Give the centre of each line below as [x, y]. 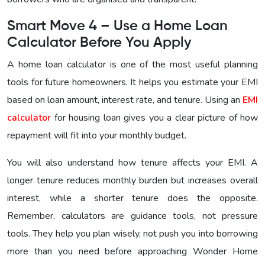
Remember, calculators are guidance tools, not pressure [132, 216]
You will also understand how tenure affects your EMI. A [132, 162]
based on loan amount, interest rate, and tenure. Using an [125, 100]
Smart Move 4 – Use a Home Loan [117, 26]
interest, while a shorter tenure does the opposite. [132, 198]
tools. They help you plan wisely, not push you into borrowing [132, 233]
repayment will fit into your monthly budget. [97, 135]
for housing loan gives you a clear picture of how [154, 117]
